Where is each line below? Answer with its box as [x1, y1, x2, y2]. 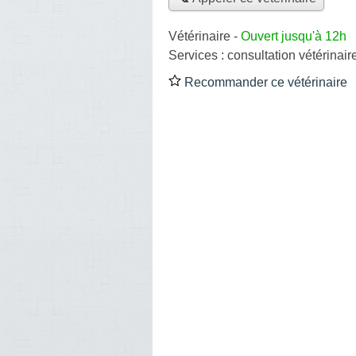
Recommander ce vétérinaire [181, 75, 347, 89]
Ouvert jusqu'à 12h [241, 29, 346, 43]
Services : [168, 48, 227, 62]
